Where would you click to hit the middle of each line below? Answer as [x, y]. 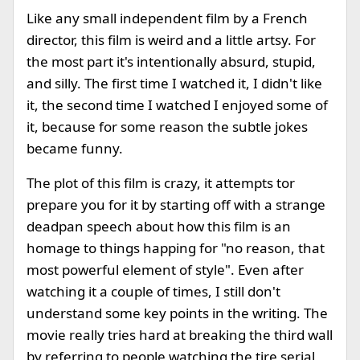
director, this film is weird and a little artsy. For [171, 40]
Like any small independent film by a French [167, 18]
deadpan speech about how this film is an [159, 226]
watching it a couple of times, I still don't [153, 291]
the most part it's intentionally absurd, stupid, [171, 61]
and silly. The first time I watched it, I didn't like [174, 83]
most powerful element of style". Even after [165, 270]
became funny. [75, 148]
